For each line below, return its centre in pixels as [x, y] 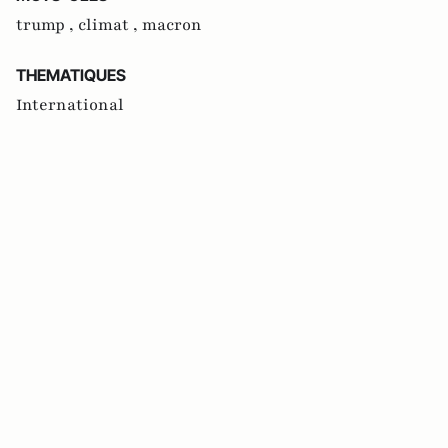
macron [172, 24]
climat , [110, 24]
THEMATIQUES [71, 74]
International [70, 104]
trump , [47, 24]
